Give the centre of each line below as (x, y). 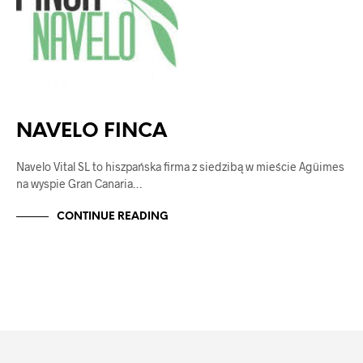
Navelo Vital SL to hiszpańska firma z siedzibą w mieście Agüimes (180, 167)
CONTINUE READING (113, 216)
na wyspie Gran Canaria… (79, 184)
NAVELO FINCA (92, 132)
